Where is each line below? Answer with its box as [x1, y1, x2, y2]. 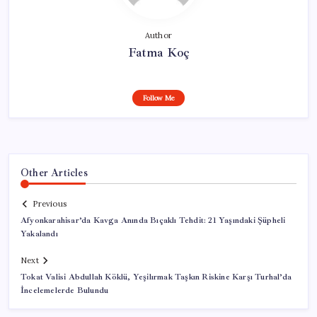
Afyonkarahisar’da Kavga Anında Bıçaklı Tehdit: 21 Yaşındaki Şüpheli [21, 215, 286, 226]
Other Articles [21, 166, 88, 179]
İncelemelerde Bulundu [21, 285, 109, 296]
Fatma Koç [127, 44, 190, 60]
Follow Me [142, 93, 175, 103]
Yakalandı [21, 229, 58, 240]
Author [144, 30, 173, 40]
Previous [33, 199, 67, 209]
